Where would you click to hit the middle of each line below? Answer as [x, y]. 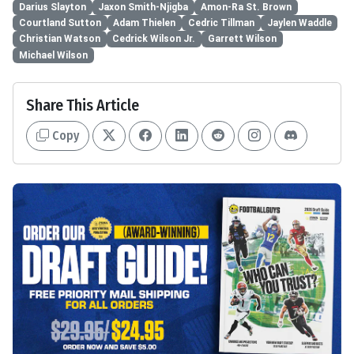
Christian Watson [59, 39]
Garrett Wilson [242, 39]
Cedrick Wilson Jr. [154, 39]
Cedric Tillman [221, 23]
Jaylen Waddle [299, 23]
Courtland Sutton [60, 23]
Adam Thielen [145, 23]
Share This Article [83, 105]
